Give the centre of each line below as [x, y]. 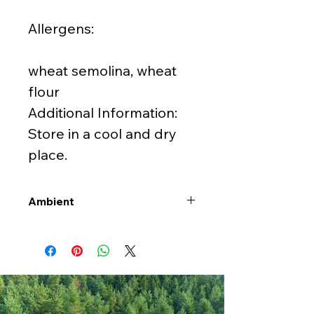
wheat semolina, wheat [102, 71]
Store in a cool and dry [102, 134]
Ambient [51, 202]
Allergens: [61, 29]
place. [48, 155]
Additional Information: [103, 113]
